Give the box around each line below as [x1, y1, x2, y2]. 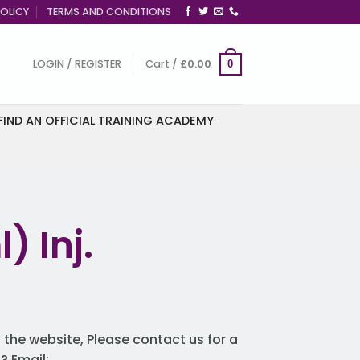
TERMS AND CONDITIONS [47, 5, 172, 18]
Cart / [145, 57, 180, 71]
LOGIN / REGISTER [32, 57, 121, 71]
